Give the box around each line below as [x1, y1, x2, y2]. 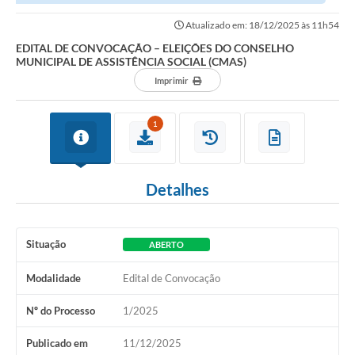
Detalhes [146, 180, 209, 200]
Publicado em [26, 337, 88, 350]
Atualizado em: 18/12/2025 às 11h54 [184, 19, 339, 32]
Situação [26, 238, 66, 251]
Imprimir [154, 75, 189, 86]
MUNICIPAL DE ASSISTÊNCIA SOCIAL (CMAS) [16, 55, 246, 69]
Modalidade [26, 272, 81, 285]
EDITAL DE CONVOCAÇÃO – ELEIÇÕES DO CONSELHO [16, 41, 294, 55]
